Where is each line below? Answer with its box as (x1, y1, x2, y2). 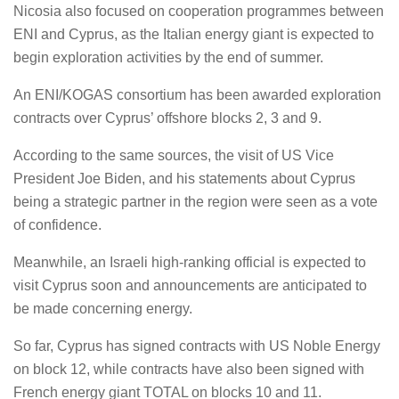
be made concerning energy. (13, 301, 192, 316)
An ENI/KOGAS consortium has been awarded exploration (13, 87, 381, 102)
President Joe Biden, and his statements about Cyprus (13, 171, 355, 186)
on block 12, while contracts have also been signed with (13, 362, 364, 377)
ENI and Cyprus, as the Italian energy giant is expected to (13, 27, 374, 42)
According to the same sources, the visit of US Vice (13, 148, 334, 163)
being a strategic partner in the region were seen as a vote (13, 194, 378, 209)
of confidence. (13, 217, 102, 232)
